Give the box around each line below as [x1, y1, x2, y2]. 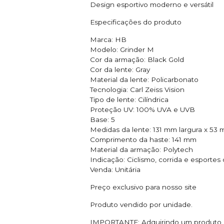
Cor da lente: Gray [90, 65, 150, 73]
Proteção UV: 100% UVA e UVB [90, 105, 195, 113]
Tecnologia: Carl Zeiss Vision [90, 85, 184, 93]
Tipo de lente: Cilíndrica [90, 95, 168, 103]
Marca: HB [90, 35, 126, 43]
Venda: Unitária [90, 165, 140, 173]
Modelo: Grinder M [90, 45, 154, 53]
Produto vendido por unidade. [90, 200, 192, 208]
